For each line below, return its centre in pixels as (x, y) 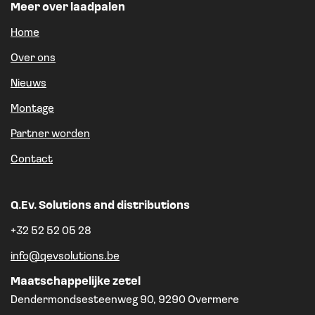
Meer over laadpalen (68, 8)
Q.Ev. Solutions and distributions (100, 206)
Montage (32, 109)
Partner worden (50, 135)
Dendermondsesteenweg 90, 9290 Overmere (125, 301)
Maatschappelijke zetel (76, 282)
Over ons (33, 59)
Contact (32, 160)
